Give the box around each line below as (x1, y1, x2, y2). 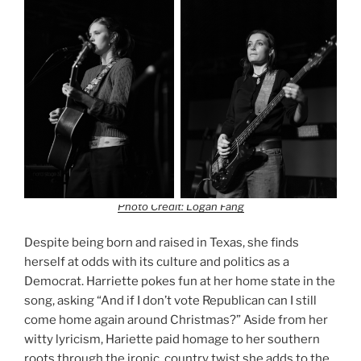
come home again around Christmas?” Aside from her (24, 313, 328, 328)
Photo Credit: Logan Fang (117, 199, 244, 213)
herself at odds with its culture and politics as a (24, 255, 289, 270)
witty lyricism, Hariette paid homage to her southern (24, 332, 320, 347)
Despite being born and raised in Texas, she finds (24, 235, 299, 251)
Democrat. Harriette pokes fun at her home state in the (24, 274, 335, 289)
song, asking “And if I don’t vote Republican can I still (24, 293, 317, 309)
